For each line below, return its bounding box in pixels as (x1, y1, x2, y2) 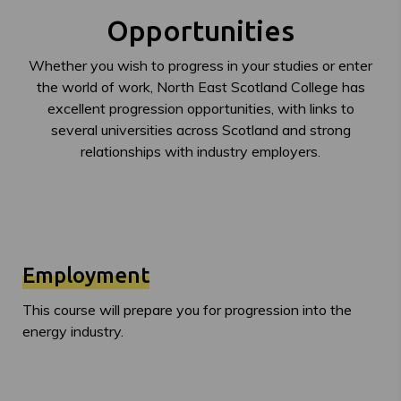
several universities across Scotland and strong (50, 121, 351, 139)
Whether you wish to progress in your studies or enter (29, 56, 372, 74)
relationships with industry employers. (81, 142, 320, 160)
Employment (22, 262, 149, 287)
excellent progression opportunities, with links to (47, 99, 354, 117)
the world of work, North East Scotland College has (36, 78, 365, 96)
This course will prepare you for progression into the (22, 301, 352, 319)
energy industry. (22, 322, 124, 340)
